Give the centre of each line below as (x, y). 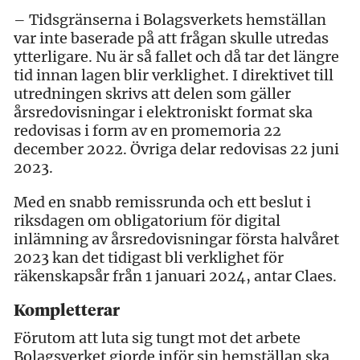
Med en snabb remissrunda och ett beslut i (162, 202)
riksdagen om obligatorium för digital (147, 220)
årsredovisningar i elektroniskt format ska (163, 112)
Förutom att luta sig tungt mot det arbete (157, 337)
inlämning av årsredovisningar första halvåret (176, 239)
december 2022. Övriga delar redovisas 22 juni (176, 149)
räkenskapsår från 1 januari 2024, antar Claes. (175, 276)
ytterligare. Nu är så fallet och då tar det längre (176, 56)
